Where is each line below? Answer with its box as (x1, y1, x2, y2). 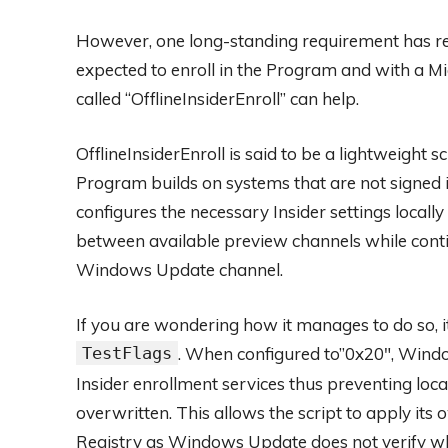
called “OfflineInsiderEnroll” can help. (76, 88, 359, 110)
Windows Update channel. (76, 259, 283, 281)
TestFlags (82, 343, 172, 364)
